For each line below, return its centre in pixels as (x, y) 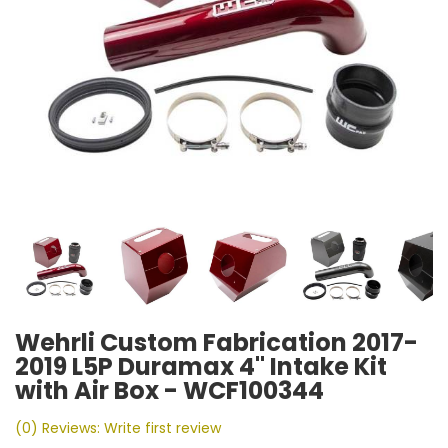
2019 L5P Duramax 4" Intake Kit (201, 366)
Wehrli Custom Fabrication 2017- (216, 342)
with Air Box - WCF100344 (169, 390)
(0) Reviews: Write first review (118, 428)
